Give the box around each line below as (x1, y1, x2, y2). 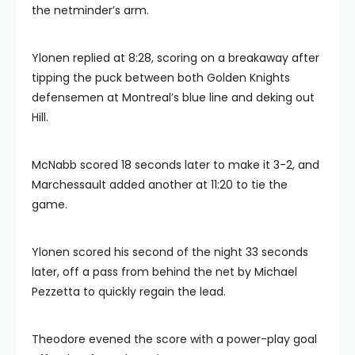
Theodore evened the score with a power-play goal (32, 331, 317, 347)
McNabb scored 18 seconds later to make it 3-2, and (32, 157, 319, 173)
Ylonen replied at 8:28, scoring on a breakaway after (32, 50, 319, 66)
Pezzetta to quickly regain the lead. (32, 284, 226, 300)
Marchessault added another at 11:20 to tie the (32, 177, 288, 193)
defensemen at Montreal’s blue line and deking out (32, 90, 315, 105)
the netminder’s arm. (32, 2, 149, 18)
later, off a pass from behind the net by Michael (32, 264, 297, 280)
